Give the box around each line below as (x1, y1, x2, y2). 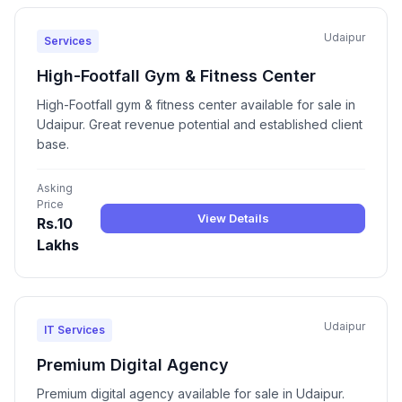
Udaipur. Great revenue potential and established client (37, 117, 363, 133)
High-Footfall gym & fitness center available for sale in (37, 97, 355, 113)
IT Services (44, 323, 105, 337)
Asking (37, 181, 73, 196)
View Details (197, 210, 269, 225)
